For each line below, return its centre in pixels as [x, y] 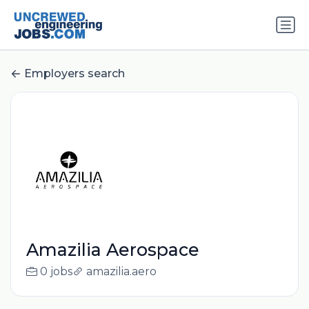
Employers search [74, 74]
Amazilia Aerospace [112, 250]
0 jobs [56, 272]
